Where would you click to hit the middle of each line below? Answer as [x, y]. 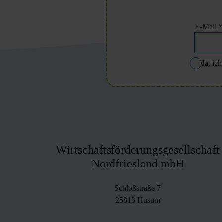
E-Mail [207, 27]
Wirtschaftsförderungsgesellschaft [138, 150]
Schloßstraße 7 [138, 188]
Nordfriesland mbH [138, 164]
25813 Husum [138, 200]
